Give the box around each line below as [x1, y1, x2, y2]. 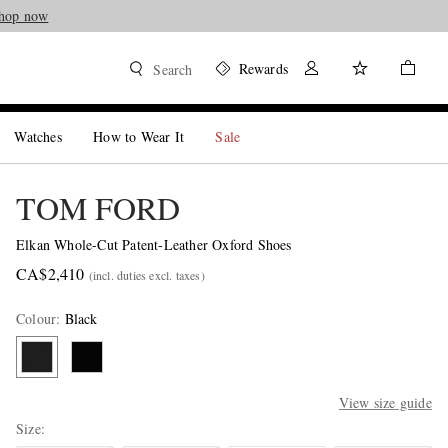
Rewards [238, 59, 288, 78]
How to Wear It [93, 127, 185, 146]
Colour [15, 309, 57, 328]
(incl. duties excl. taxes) [88, 267, 205, 283]
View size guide [338, 393, 432, 412]
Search [153, 60, 193, 79]
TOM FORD [15, 186, 180, 229]
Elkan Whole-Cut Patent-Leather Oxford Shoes [15, 235, 292, 254]
